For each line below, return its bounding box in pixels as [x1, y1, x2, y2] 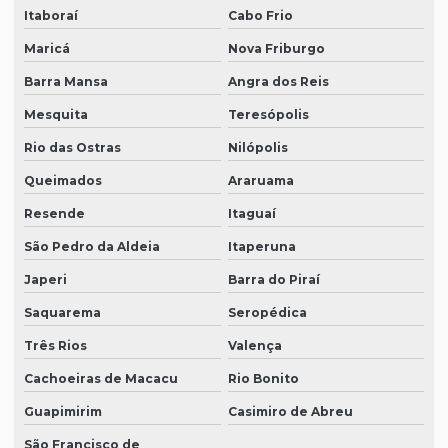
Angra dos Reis [227, 74, 329, 90]
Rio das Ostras [24, 140, 121, 156]
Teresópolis [227, 107, 309, 123]
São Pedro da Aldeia [24, 239, 160, 255]
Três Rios [24, 338, 87, 354]
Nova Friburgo [227, 41, 325, 57]
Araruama [227, 173, 294, 189]
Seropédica [227, 305, 307, 321]
